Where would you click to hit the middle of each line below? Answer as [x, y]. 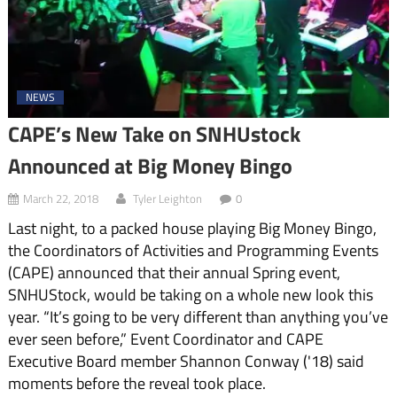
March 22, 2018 [60, 199]
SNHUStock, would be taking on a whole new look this [190, 295]
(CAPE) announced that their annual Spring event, [174, 273]
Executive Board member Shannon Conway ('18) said [186, 362]
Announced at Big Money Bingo [150, 166]
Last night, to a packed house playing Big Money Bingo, [192, 229]
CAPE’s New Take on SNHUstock [154, 134]
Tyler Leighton [167, 199]
